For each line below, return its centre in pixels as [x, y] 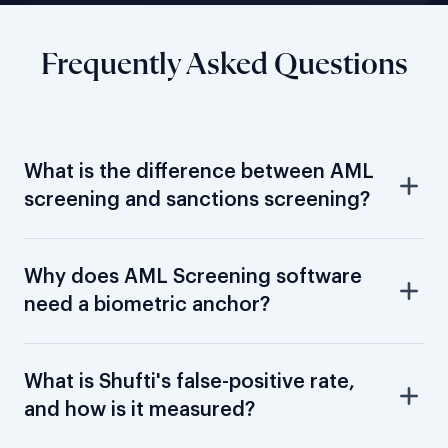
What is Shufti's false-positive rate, [189, 381]
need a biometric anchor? [147, 304]
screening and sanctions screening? [197, 199]
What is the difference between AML [199, 171]
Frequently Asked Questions [224, 64]
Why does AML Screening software [193, 276]
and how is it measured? [139, 409]
